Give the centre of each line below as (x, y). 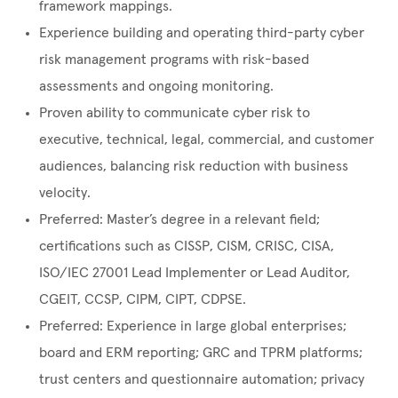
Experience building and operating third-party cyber (202, 33)
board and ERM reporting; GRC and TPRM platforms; (201, 353)
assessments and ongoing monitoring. (156, 87)
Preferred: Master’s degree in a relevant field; (179, 220)
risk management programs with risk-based (174, 60)
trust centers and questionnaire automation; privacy (202, 380)
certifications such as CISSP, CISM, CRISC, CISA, (187, 247)
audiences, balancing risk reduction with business (194, 167)
